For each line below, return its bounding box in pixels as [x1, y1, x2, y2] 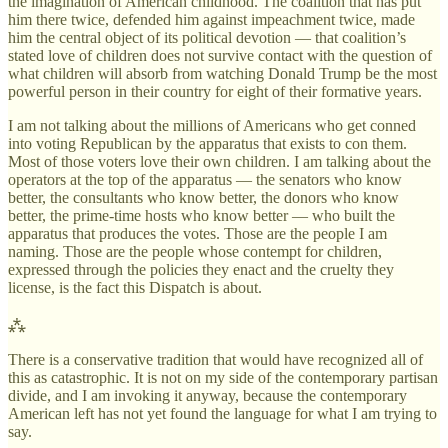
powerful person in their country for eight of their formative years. [8, 82, 422, 100]
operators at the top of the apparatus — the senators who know [8, 170, 402, 188]
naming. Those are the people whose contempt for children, [8, 242, 382, 260]
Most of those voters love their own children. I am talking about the [8, 152, 431, 170]
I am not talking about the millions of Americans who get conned [8, 116, 416, 134]
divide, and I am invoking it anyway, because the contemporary [8, 386, 407, 404]
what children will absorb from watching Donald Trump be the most [8, 64, 437, 82]
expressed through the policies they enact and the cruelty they [8, 260, 394, 278]
